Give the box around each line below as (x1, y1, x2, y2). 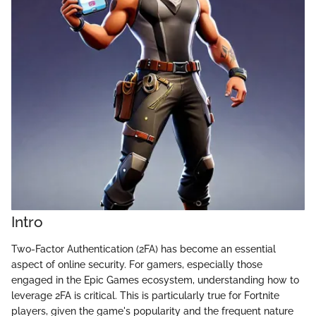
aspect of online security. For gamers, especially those (11, 258, 262, 270)
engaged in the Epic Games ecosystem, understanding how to (11, 274, 299, 286)
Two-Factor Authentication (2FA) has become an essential (11, 243, 276, 255)
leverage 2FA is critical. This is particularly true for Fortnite (11, 289, 279, 301)
